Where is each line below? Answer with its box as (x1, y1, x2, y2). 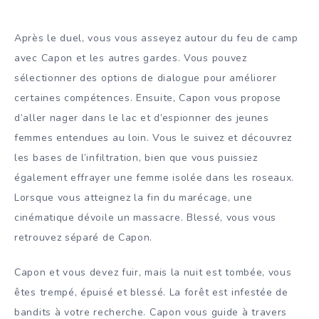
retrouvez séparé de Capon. (14, 230, 153, 244)
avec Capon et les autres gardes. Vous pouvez (14, 51, 247, 65)
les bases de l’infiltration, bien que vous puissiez (14, 150, 258, 164)
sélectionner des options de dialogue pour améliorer (14, 70, 277, 85)
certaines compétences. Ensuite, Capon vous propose (14, 90, 282, 105)
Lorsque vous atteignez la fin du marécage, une (14, 190, 253, 204)
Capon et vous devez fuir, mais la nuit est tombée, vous (14, 265, 292, 279)
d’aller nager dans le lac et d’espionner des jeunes (14, 110, 269, 125)
